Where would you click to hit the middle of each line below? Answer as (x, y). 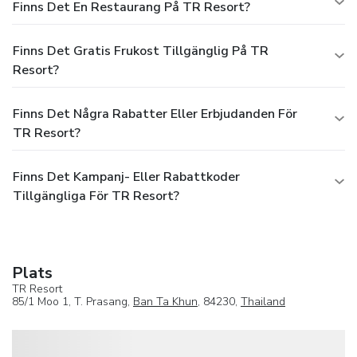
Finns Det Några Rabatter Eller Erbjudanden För (155, 114)
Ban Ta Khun (165, 301)
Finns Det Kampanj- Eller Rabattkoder (126, 177)
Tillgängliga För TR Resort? (96, 196)
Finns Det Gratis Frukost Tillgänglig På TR (141, 51)
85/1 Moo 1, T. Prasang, (73, 301)
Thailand (263, 301)
